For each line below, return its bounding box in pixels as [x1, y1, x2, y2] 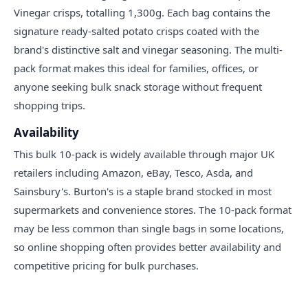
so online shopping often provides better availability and [14, 240, 281, 254]
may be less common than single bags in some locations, [14, 221, 284, 236]
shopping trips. [14, 98, 85, 113]
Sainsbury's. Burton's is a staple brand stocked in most [14, 184, 272, 199]
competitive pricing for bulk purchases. [14, 258, 199, 273]
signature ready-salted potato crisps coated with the [14, 24, 259, 38]
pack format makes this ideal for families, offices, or [14, 61, 258, 76]
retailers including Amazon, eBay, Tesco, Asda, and [14, 166, 253, 180]
